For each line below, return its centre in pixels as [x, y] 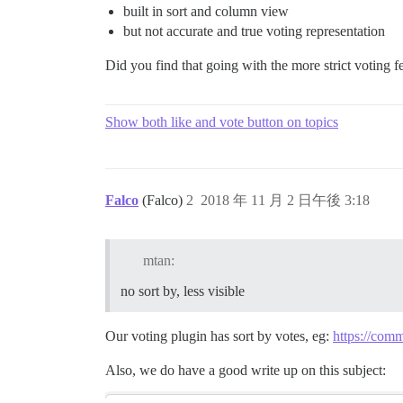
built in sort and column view [206, 11]
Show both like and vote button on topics [222, 122]
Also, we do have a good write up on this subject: [246, 370]
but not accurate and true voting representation [254, 31]
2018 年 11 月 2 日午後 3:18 [285, 200]
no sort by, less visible [183, 291]
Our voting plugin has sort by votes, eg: [219, 336]
